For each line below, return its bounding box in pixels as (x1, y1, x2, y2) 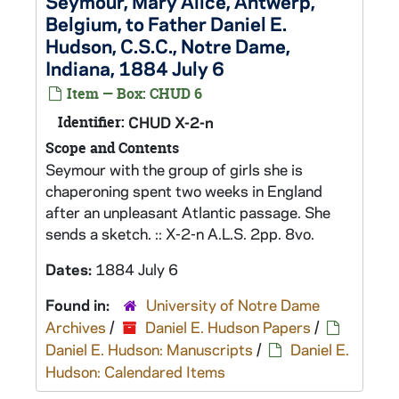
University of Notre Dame (146, 295, 320, 314)
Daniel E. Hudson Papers (145, 317, 311, 337)
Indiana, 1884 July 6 (45, 55, 224, 80)
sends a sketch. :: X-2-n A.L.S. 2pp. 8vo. (45, 224, 314, 243)
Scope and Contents (45, 138, 179, 158)
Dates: (45, 259, 95, 279)
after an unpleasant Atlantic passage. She (45, 202, 330, 222)
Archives (45, 317, 106, 337)
